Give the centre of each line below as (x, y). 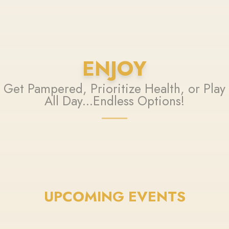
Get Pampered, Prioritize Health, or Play (114, 89)
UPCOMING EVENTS (114, 197)
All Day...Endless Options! (114, 101)
